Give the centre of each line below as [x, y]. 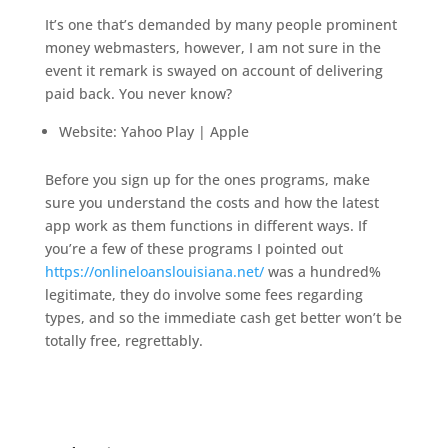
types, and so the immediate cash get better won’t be [223, 317]
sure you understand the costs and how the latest [211, 202]
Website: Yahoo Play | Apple [153, 131]
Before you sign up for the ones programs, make [207, 179]
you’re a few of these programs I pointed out [193, 248]
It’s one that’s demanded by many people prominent [220, 24]
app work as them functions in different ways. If [205, 225]
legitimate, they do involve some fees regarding [203, 294]
